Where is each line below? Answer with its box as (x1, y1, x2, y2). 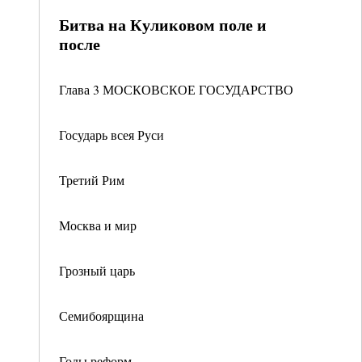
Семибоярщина (59, 307, 144, 324)
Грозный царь (59, 262, 135, 279)
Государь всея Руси (59, 126, 164, 143)
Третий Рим (59, 171, 124, 188)
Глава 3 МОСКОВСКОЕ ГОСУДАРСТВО (59, 81, 293, 98)
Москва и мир (59, 217, 137, 234)
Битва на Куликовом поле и (59, 13, 267, 36)
